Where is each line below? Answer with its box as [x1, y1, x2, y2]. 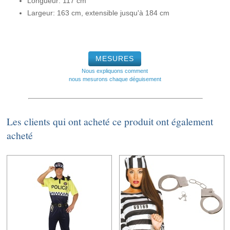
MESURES [95, 54, 135, 63]
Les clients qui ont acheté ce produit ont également [7, 114, 214, 129]
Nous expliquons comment [82, 68, 148, 74]
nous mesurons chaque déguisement [68, 76, 161, 83]
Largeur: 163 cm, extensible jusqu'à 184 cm [27, 9, 170, 17]
